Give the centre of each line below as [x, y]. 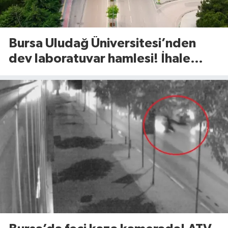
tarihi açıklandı [53, 74]
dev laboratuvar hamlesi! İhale [99, 59]
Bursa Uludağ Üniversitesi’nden [102, 44]
